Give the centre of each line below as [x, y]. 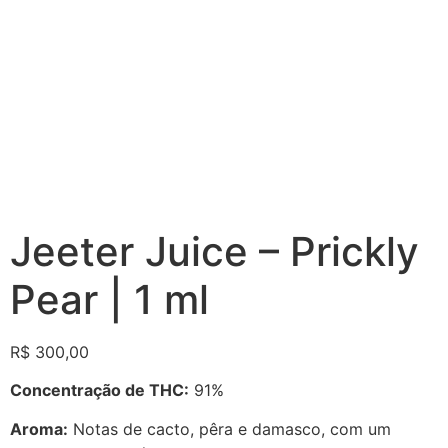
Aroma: [39, 428]
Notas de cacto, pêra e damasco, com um [229, 428]
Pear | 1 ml [109, 299]
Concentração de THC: [99, 390]
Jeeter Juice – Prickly [214, 251]
